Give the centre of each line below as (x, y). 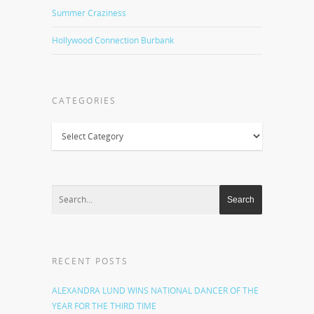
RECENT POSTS (90, 261)
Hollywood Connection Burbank (113, 40)
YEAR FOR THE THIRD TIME (104, 306)
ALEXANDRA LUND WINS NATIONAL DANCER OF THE (155, 291)
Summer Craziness (89, 13)
